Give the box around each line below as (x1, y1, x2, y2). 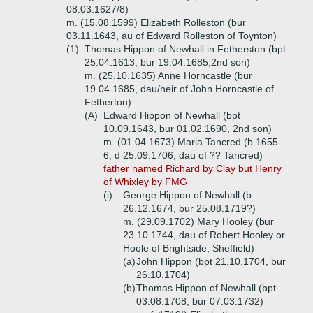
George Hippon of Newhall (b (123, 189, 252, 201)
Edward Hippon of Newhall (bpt (103, 110, 240, 121)
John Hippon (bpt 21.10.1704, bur (136, 256, 286, 267)
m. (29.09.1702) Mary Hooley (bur (123, 216, 274, 227)
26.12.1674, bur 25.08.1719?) (123, 203, 256, 214)
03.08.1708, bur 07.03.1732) (136, 296, 263, 307)
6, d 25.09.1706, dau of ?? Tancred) (103, 150, 263, 161)
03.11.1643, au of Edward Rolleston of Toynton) (66, 30, 277, 41)
